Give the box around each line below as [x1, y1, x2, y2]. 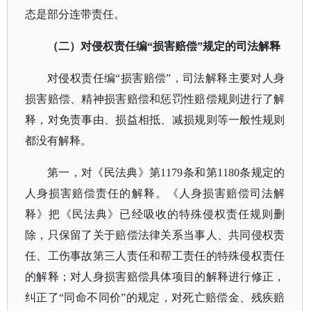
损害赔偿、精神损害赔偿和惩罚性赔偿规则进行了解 [25, 93, 285, 105]
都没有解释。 [25, 135, 92, 146]
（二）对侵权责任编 [47, 40, 147, 52]
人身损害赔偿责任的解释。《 [25, 187, 179, 199]
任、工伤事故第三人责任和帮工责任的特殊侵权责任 [25, 250, 285, 262]
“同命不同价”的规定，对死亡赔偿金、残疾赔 [59, 292, 285, 303]
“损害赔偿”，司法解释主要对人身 [115, 72, 285, 84]
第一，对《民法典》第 [47, 167, 161, 178]
